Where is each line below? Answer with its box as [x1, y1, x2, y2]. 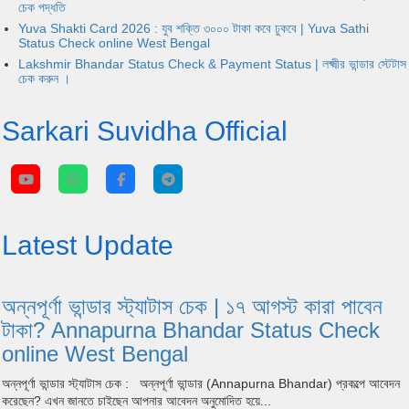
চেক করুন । [17, 70, 70, 86]
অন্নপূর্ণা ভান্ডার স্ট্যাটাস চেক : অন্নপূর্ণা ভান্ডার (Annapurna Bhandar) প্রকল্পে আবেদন [2, 376, 400, 392]
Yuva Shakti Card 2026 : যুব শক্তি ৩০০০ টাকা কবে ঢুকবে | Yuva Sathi [17, 20, 369, 36]
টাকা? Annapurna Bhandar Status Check [2, 318, 380, 343]
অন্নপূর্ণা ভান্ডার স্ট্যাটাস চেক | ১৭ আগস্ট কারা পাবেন [2, 294, 383, 320]
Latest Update [2, 230, 173, 261]
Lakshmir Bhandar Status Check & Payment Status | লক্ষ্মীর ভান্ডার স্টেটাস [17, 56, 406, 71]
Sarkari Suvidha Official [2, 116, 288, 147]
